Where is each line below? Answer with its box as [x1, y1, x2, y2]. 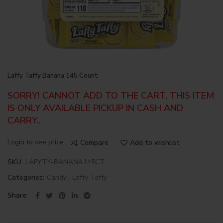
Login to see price [7, 137, 64, 147]
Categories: [7, 173, 46, 182]
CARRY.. [7, 114, 41, 126]
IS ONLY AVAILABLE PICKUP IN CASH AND [7, 102, 183, 114]
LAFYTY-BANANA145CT [25, 157, 105, 167]
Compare [80, 137, 109, 147]
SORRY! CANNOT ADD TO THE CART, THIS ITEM [7, 90, 214, 102]
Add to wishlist [130, 137, 180, 147]
